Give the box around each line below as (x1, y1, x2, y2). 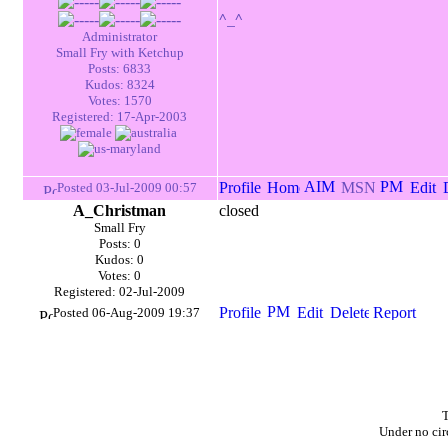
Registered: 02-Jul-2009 (54, 284, 185, 299)
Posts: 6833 (88, 61, 151, 76)
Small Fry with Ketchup (55, 45, 184, 60)
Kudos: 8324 (84, 77, 155, 92)
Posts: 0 (98, 236, 141, 251)
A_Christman (73, 202, 166, 219)
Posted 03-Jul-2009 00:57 (56, 180, 197, 195)
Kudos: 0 (95, 252, 144, 267)
